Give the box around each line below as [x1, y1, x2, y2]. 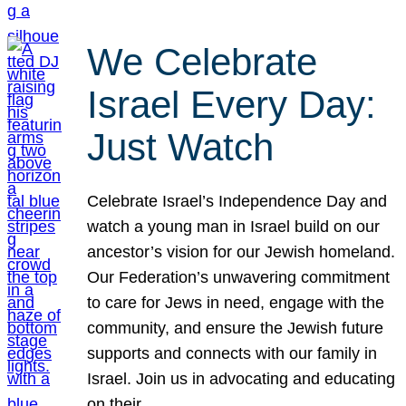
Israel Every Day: [87, 82, 377, 126]
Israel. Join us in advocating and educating [87, 370, 396, 389]
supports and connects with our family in [87, 344, 378, 363]
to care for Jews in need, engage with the [87, 294, 385, 313]
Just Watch [87, 125, 275, 169]
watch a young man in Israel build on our [87, 217, 381, 237]
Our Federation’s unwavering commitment [87, 268, 391, 287]
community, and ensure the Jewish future [87, 319, 384, 338]
